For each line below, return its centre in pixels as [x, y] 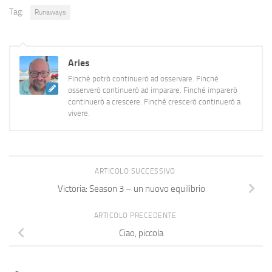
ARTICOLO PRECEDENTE [136, 215]
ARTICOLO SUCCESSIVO [136, 171]
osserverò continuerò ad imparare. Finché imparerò [153, 90]
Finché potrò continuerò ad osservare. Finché [143, 78]
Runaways [50, 12]
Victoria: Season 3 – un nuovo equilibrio [131, 189]
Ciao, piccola [141, 233]
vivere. [79, 113]
